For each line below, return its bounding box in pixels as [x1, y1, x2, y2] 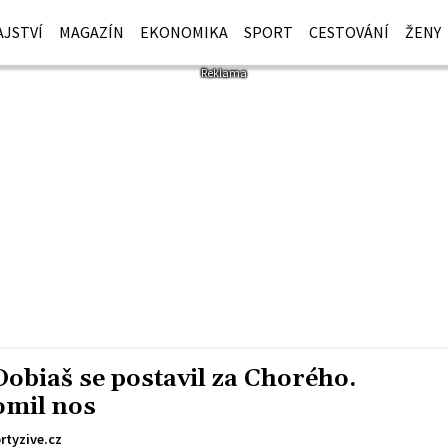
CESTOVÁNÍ [309, 22, 390, 42]
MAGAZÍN [59, 22, 125, 42]
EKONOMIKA [140, 22, 229, 42]
